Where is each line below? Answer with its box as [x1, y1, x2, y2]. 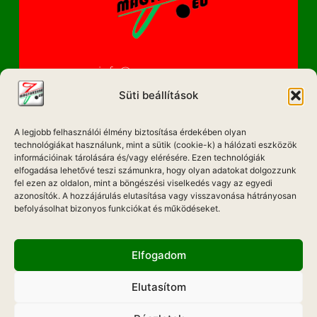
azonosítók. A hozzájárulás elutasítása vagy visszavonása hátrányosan [14, 190, 296, 201]
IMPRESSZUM [117, 131, 200, 146]
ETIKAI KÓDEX [115, 164, 202, 179]
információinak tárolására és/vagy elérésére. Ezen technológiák [14, 151, 265, 163]
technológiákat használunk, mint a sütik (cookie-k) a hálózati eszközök [14, 139, 297, 150]
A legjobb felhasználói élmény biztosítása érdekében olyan [14, 126, 246, 137]
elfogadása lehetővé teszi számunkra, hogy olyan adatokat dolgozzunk [14, 164, 296, 175]
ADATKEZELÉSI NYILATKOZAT [68, 209, 249, 223]
